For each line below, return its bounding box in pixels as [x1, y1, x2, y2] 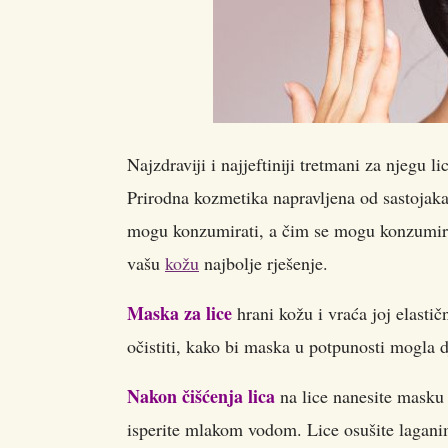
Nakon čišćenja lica [127, 383, 275, 409]
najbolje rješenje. [199, 251, 328, 275]
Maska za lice [127, 300, 232, 326]
